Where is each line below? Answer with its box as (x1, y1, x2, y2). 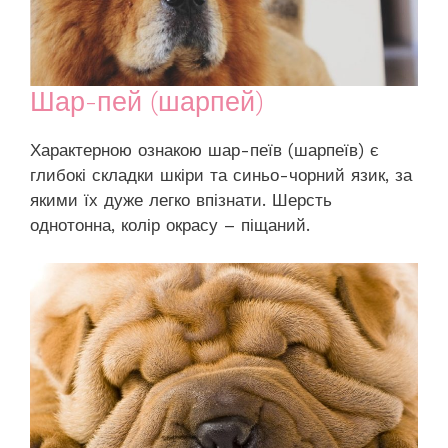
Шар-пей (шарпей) (30, 85, 264, 118)
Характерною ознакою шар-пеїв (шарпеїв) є (30, 139, 379, 160)
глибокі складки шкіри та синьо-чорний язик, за (30, 164, 412, 185)
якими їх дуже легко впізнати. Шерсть (30, 189, 332, 210)
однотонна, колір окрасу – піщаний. (30, 214, 310, 235)
